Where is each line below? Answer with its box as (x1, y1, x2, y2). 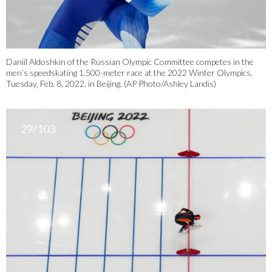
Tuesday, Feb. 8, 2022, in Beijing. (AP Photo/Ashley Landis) (6, 78, 216, 89)
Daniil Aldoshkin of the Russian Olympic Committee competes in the (6, 56, 254, 67)
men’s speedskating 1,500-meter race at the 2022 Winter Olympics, (6, 67, 253, 78)
